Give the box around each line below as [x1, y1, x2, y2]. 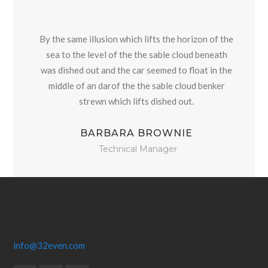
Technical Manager [99, 144, 177, 154]
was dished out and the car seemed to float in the [41, 65, 232, 75]
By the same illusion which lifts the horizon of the [39, 33, 233, 44]
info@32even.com [13, 240, 86, 251]
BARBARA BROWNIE [80, 127, 193, 139]
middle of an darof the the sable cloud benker [48, 80, 225, 91]
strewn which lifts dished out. [79, 96, 194, 106]
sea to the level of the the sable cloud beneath [45, 49, 227, 60]
